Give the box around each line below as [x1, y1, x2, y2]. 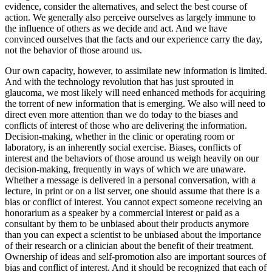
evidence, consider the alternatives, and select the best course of [5, 1, 247, 12]
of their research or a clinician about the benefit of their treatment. [5, 240, 254, 251]
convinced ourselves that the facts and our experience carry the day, [5, 34, 262, 45]
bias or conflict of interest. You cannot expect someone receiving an [5, 197, 262, 208]
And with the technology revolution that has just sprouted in [5, 76, 234, 87]
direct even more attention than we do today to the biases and [5, 109, 238, 120]
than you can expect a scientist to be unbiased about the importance [5, 229, 261, 240]
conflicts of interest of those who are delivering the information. [5, 120, 247, 131]
